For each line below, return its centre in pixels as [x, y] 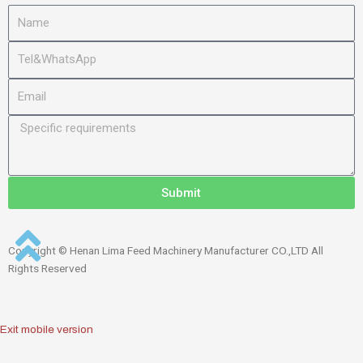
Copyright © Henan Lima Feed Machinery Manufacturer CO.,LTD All [166, 251]
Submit [181, 192]
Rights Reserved [47, 269]
